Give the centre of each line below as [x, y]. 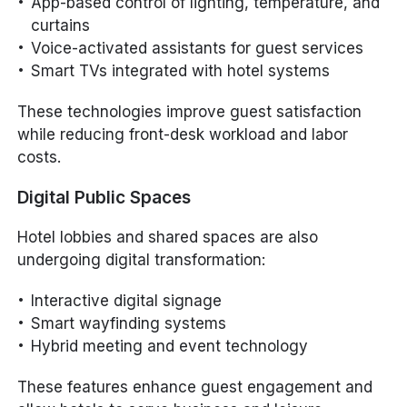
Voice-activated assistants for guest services [198, 48]
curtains [61, 25]
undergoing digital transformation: [142, 259]
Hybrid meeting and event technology [170, 346]
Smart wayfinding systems [129, 323]
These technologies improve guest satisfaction [190, 111]
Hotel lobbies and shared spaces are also [168, 237]
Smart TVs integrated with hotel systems [181, 70]
